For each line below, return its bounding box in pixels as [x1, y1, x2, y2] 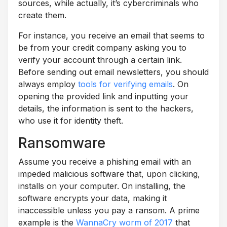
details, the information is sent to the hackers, [18, 103, 194, 113]
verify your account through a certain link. [18, 54, 182, 65]
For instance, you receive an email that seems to [18, 30, 205, 41]
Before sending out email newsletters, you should [18, 66, 209, 77]
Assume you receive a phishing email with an [18, 156, 191, 167]
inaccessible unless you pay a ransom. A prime [18, 205, 200, 215]
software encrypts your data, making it [18, 193, 167, 203]
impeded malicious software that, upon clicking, [18, 168, 200, 179]
